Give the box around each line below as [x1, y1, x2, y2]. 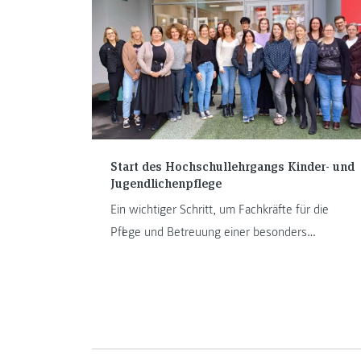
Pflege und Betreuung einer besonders [110, 223, 307, 240]
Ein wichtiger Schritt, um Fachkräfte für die [110, 201, 329, 218]
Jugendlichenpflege [110, 174, 222, 192]
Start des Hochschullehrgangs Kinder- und [110, 157, 355, 175]
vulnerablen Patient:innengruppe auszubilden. [110, 246, 346, 263]
